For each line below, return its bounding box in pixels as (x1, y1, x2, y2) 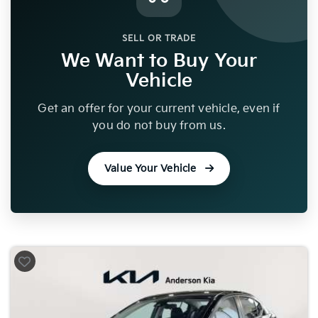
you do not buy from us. (92, 119, 226, 133)
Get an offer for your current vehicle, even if (38, 102, 280, 116)
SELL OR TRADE (122, 33, 196, 44)
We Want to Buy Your (60, 49, 258, 72)
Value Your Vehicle (104, 162, 199, 175)
